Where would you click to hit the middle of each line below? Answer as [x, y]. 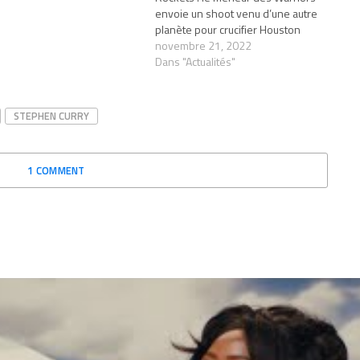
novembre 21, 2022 [204, 45]
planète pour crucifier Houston [228, 29]
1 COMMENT [56, 170]
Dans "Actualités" [196, 61]
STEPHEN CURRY [51, 115]
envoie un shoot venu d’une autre [237, 13]
